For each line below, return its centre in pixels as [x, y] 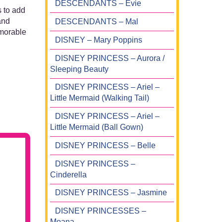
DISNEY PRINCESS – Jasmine [111, 193]
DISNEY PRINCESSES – [101, 211]
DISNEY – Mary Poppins [99, 40]
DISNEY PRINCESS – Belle [105, 145]
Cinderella [68, 174]
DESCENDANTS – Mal [97, 22]
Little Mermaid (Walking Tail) [100, 98]
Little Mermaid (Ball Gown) [97, 127]
